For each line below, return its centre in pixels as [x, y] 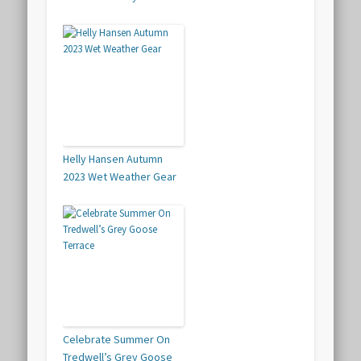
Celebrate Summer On [117, 340]
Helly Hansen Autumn [113, 159]
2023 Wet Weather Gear [120, 177]
